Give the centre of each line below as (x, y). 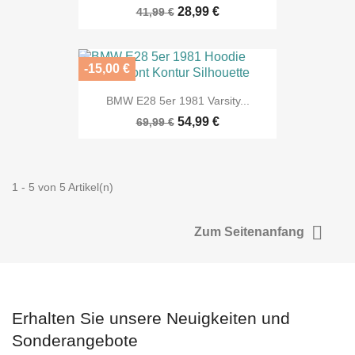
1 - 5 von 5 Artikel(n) (63, 187)
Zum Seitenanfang (251, 232)
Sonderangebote (75, 340)
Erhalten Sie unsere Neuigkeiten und (151, 318)
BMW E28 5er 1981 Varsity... (177, 100)
